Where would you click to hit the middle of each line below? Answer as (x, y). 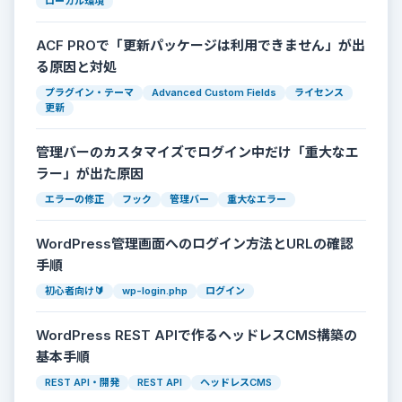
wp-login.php (155, 291)
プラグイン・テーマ (89, 93)
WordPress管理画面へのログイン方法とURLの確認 (195, 244)
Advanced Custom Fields (214, 93)
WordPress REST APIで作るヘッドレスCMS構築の (197, 336)
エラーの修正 (74, 200)
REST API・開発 (82, 383)
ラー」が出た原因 (90, 174)
